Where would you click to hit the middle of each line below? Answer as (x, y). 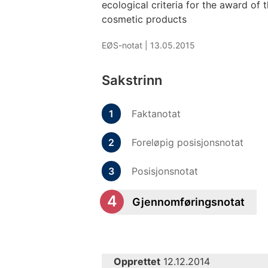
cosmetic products (144, 19)
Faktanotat (156, 113)
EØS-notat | (126, 45)
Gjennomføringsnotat (188, 202)
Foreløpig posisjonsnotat (188, 142)
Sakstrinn (132, 80)
